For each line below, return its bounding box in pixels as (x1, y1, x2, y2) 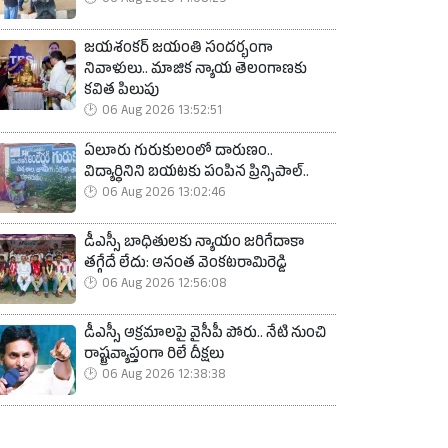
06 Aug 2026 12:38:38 (102, 366, 226, 387)
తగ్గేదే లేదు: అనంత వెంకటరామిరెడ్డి (84, 254, 287, 277)
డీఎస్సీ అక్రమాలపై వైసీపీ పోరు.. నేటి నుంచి (84, 324, 326, 347)
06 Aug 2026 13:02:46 (102, 184, 226, 205)
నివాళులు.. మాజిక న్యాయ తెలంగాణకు (84, 60, 307, 83)
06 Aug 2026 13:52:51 (102, 102, 222, 123)
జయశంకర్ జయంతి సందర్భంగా (84, 39, 273, 62)
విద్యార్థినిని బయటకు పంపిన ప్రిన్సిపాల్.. (84, 163, 309, 186)
